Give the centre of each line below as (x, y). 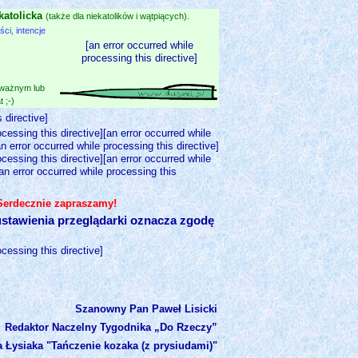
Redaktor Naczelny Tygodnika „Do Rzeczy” (111, 328)
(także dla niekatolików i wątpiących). (116, 16)
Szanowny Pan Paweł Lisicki (146, 309)
